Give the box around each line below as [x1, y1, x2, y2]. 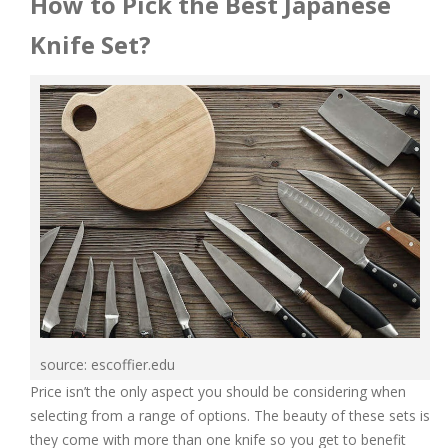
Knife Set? [30, 27, 151, 61]
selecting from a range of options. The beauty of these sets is [30, 405, 430, 425]
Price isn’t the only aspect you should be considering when [30, 381, 406, 401]
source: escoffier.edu [40, 354, 175, 374]
